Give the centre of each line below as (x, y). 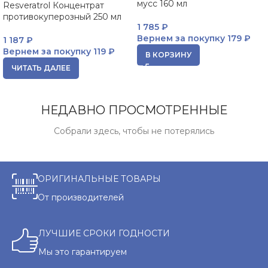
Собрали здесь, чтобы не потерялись (134, 131)
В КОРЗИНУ (168, 55)
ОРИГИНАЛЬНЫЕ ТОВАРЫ (99, 179)
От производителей (81, 197)
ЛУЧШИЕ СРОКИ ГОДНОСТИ (104, 233)
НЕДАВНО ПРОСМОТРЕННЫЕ (134, 110)
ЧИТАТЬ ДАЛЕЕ (41, 68)
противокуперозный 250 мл (62, 17)
